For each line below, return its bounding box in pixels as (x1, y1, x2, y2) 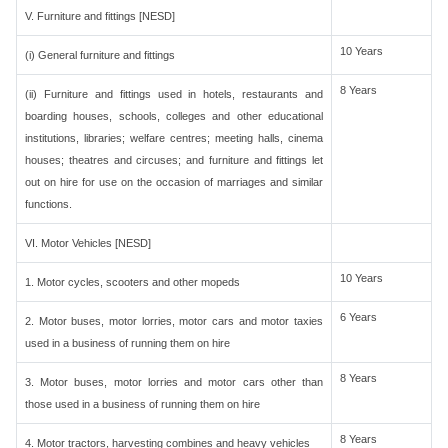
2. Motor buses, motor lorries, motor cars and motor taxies (25, 315, 323, 327)
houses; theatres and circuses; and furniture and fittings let (25, 154, 323, 166)
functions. (25, 198, 72, 210)
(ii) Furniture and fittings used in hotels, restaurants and (25, 88, 323, 100)
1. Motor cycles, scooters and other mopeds (25, 276, 240, 288)
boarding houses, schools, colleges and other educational (25, 110, 323, 122)
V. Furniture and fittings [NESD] (25, 10, 175, 22)
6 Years (340, 311, 377, 323)
